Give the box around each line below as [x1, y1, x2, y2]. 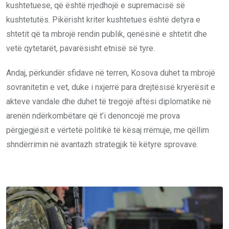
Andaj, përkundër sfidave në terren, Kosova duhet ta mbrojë [6, 67, 215, 78]
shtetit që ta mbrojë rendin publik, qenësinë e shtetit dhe [6, 29, 207, 39]
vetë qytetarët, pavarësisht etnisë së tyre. [6, 43, 155, 53]
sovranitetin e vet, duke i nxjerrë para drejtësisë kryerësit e [6, 82, 215, 92]
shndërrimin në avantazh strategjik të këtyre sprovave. [6, 139, 198, 149]
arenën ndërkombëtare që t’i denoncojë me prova [6, 110, 180, 121]
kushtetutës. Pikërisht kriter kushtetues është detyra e [6, 14, 200, 25]
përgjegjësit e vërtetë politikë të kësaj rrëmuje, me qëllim [6, 125, 209, 135]
